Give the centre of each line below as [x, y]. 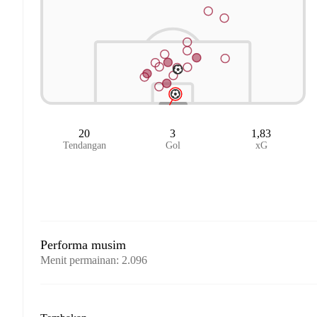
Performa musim [83, 245]
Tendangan [84, 146]
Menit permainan [78, 260]
